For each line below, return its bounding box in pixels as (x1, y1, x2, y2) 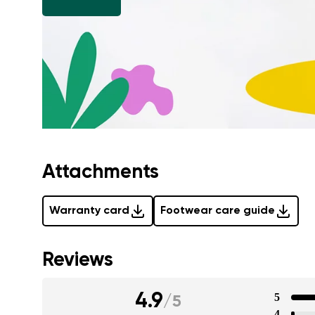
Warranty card (49, 205, 129, 217)
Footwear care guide (160, 205, 275, 217)
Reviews (42, 250, 113, 271)
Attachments (42, 162, 159, 183)
